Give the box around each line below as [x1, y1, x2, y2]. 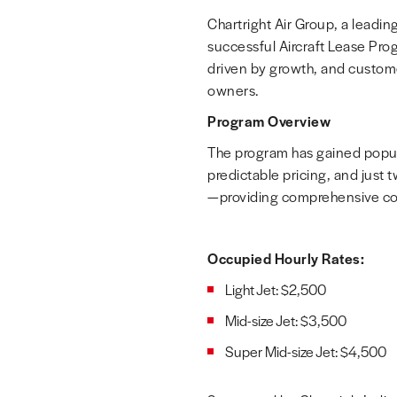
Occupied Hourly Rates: [207, 248, 364, 269]
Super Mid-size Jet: [225, 341, 340, 362]
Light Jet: [225, 279, 281, 300]
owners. [207, 80, 259, 100]
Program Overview [207, 111, 331, 131]
